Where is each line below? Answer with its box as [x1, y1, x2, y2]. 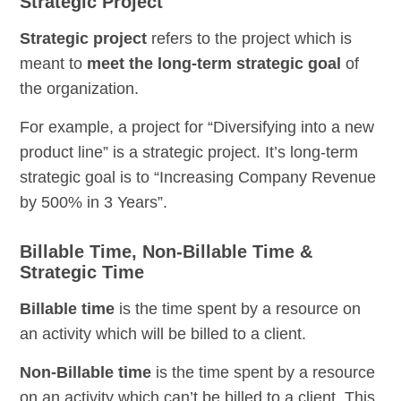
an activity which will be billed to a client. [20, 325, 307, 344]
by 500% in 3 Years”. [20, 193, 168, 212]
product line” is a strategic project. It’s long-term [20, 143, 359, 162]
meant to [20, 55, 83, 73]
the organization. [20, 80, 140, 98]
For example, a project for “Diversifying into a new [20, 118, 375, 137]
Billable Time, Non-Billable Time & [20, 242, 313, 262]
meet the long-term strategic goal [82, 55, 342, 73]
